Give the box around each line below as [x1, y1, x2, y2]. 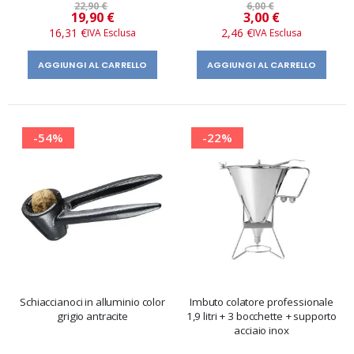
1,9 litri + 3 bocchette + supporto [186, 309, 337, 324]
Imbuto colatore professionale [189, 295, 334, 310]
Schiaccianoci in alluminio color [20, 295, 165, 310]
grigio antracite [57, 309, 128, 324]
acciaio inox [234, 323, 289, 338]
